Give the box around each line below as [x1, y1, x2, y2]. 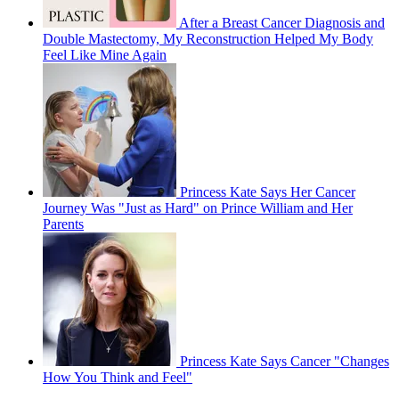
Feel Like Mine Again [43, 47, 167, 63]
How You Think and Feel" [43, 370, 192, 386]
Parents [43, 216, 84, 232]
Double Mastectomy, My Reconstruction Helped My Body [43, 31, 373, 47]
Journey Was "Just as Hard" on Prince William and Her [43, 200, 353, 216]
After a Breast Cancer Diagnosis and [179, 15, 385, 31]
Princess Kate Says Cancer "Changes [180, 354, 389, 370]
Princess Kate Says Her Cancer [180, 184, 355, 200]
